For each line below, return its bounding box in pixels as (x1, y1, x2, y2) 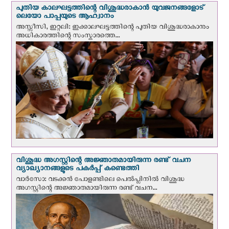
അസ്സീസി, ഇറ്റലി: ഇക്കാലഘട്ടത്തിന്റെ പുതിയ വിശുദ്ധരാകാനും (16, 23, 210, 34)
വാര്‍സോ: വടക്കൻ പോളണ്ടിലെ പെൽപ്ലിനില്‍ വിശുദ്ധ (16, 175, 185, 187)
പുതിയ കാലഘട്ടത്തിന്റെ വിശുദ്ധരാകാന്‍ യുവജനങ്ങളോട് (16, 4, 204, 16)
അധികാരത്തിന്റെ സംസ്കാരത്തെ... (16, 32, 120, 43)
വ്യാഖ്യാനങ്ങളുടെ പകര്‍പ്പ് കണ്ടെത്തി (16, 164, 140, 176)
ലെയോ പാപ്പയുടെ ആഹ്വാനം (16, 12, 114, 24)
